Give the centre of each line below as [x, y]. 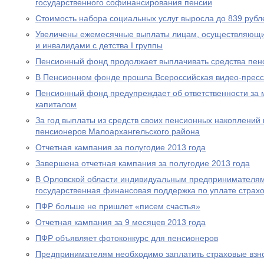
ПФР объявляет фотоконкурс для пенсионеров [127, 238]
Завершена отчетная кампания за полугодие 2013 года [143, 163]
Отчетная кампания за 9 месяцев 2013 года [121, 222]
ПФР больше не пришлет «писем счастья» [118, 206]
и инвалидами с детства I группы [99, 45]
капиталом [56, 104]
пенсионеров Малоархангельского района [118, 131]
